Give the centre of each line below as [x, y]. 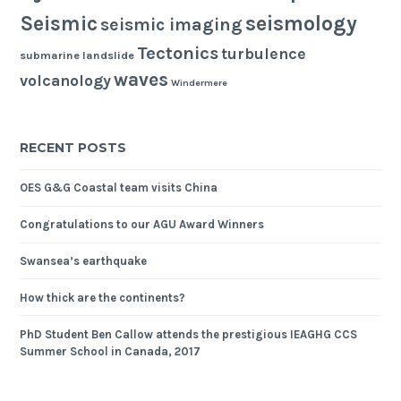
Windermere [200, 83]
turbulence [264, 54]
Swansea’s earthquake [84, 260]
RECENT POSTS [73, 148]
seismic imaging [172, 25]
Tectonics [178, 53]
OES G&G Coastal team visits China [119, 188]
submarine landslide [77, 55]
